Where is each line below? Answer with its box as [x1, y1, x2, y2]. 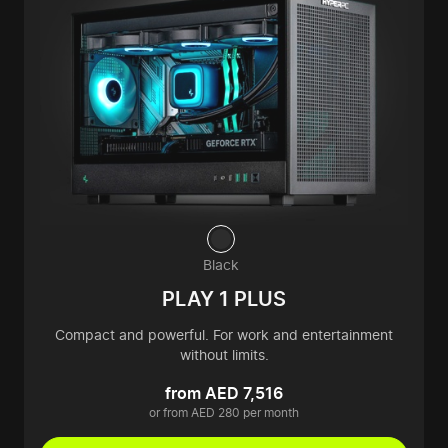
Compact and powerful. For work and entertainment [55, 326, 393, 344]
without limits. [179, 346, 269, 364]
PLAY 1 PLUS [162, 287, 286, 312]
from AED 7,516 [165, 383, 283, 404]
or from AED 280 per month [149, 405, 299, 421]
